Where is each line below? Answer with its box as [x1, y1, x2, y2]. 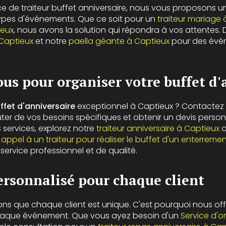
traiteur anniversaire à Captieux [96, 123, 219, 135]
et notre [33, 35, 69, 47]
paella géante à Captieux [69, 35, 169, 47]
